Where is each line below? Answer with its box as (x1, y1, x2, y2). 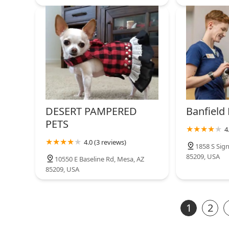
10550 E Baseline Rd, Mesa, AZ (55, 154, 144, 164)
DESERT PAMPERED (45, 104, 137, 119)
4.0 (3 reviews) (84, 138, 126, 147)
